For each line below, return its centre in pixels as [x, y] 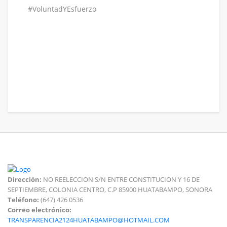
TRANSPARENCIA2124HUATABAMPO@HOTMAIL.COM [89, 220]
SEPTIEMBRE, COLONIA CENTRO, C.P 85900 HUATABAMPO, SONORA [110, 189]
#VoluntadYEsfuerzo [62, 9]
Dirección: [25, 179]
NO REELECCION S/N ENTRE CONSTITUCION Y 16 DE [121, 179]
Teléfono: [23, 199]
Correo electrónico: [40, 210]
